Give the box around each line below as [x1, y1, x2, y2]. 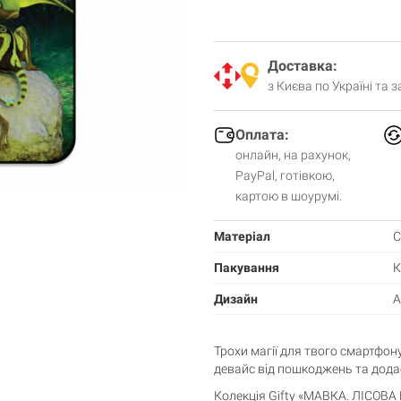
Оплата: [235, 125, 289, 143]
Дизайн [214, 291, 258, 306]
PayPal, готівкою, [235, 167, 335, 183]
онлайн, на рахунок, [235, 147, 351, 162]
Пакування [214, 260, 279, 275]
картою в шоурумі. [235, 188, 342, 203]
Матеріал [214, 228, 270, 243]
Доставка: [268, 56, 337, 74]
